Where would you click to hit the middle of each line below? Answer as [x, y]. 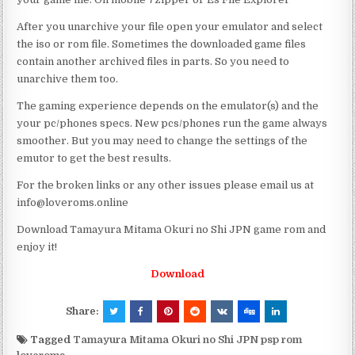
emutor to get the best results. [94, 158]
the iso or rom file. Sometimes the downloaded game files [162, 44]
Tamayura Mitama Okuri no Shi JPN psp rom [188, 339]
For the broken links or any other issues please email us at [166, 185]
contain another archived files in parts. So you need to [153, 61]
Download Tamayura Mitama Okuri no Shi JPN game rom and [172, 229]
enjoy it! [37, 246]
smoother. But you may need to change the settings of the [162, 140]
